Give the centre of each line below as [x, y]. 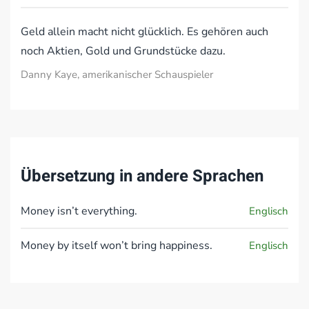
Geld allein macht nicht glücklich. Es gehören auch [144, 32]
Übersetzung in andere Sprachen [142, 176]
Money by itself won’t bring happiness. [117, 246]
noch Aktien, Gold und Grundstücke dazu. [123, 51]
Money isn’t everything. [79, 211]
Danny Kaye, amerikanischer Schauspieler [117, 74]
